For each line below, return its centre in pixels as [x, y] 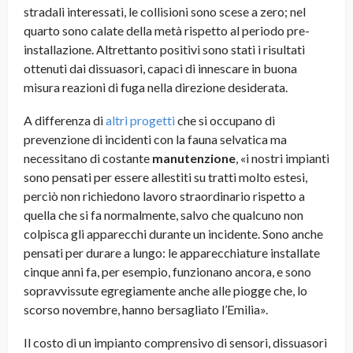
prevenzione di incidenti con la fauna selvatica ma [155, 139]
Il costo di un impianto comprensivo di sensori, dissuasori [175, 343]
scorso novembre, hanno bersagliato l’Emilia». [146, 310]
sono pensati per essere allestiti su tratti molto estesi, [165, 177]
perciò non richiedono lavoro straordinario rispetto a [164, 196]
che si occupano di [225, 121]
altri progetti [140, 121]
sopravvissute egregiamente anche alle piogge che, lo [165, 291]
